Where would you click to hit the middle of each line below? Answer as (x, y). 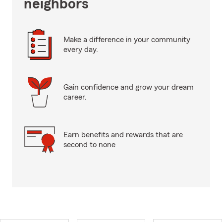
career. (75, 97)
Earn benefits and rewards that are (123, 135)
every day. (81, 50)
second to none (89, 145)
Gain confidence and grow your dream (129, 87)
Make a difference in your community (127, 40)
